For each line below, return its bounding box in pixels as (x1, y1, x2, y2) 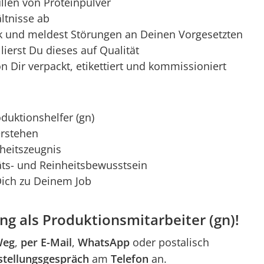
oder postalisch (130, 235, 209, 250)
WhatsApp (78, 235, 130, 250)
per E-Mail (21, 235, 72, 250)
